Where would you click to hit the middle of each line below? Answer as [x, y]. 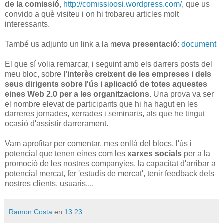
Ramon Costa [31, 211]
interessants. [27, 24]
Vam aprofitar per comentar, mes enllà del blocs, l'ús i [98, 143]
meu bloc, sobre [34, 74]
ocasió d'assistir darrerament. [56, 123]
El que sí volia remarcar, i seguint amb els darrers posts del [109, 64]
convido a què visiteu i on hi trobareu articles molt [92, 14]
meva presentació [144, 44]
